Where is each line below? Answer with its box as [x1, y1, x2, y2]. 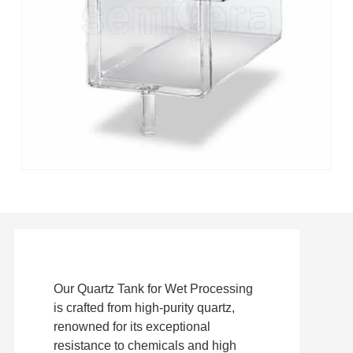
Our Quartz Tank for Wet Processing [53, 282, 253, 296]
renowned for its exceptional [53, 320, 210, 334]
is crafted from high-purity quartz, [53, 301, 235, 315]
